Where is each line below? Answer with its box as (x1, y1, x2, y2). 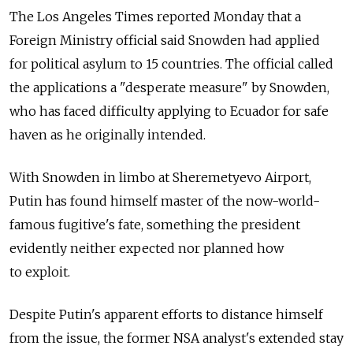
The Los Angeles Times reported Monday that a (9, 9, 304, 25)
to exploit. (9, 264, 70, 281)
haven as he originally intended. (9, 127, 206, 143)
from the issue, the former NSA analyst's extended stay (9, 330, 344, 347)
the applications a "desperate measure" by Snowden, (9, 80, 329, 96)
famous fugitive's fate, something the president (9, 217, 300, 233)
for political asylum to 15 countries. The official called (9, 56, 333, 72)
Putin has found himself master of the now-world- (9, 193, 320, 210)
